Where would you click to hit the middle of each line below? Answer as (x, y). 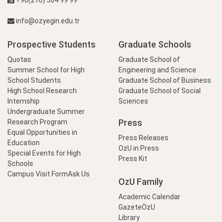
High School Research (42, 90)
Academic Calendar (149, 196)
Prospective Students (52, 44)
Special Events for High (44, 153)
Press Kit (133, 158)
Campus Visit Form (38, 174)
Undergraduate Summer (46, 111)
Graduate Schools (155, 44)
